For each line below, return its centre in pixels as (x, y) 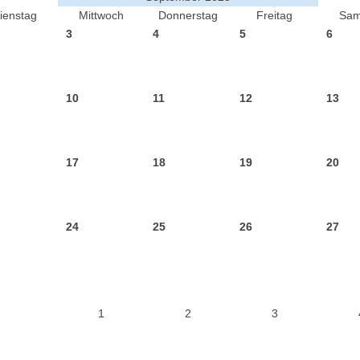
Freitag (275, 15)
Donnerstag (188, 15)
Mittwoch (101, 15)
